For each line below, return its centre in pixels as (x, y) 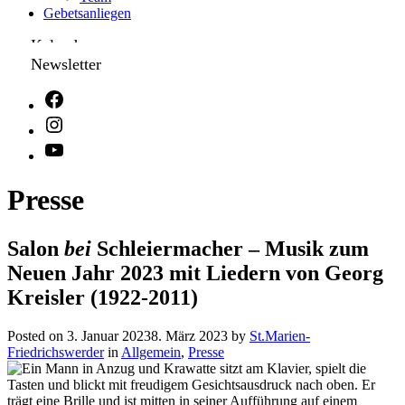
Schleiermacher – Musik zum (230, 248)
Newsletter (66, 64)
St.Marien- (280, 335)
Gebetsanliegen (87, 13)
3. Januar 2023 (109, 335)
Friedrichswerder (56, 352)
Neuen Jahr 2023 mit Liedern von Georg (195, 273)
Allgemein (151, 352)
